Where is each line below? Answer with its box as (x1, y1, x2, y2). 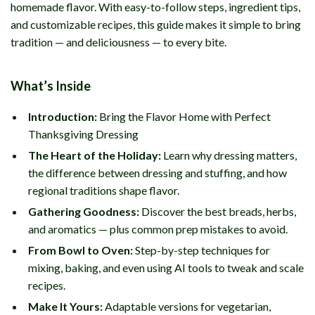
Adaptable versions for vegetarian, (103, 300, 271, 313)
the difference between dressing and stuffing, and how (28, 166, 287, 179)
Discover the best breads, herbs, (139, 205, 296, 218)
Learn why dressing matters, (161, 148, 297, 162)
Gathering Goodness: (28, 205, 139, 218)
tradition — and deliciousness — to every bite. (11, 35, 226, 49)
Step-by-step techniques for (133, 243, 270, 257)
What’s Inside (11, 78, 91, 94)
